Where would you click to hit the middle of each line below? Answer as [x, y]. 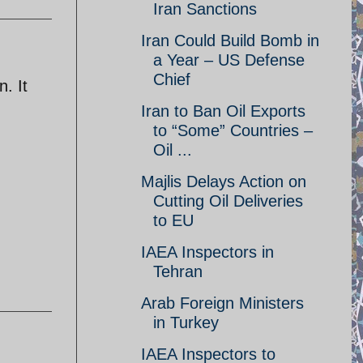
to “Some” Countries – [233, 130]
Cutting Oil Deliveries [228, 201]
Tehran [178, 271]
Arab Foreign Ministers [222, 303]
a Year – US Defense [229, 60]
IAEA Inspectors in [207, 252]
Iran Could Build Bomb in [230, 41]
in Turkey [186, 322]
